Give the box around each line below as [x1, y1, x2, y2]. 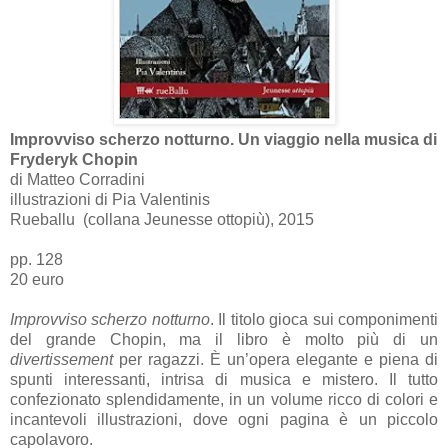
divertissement [10, 350, 119, 368]
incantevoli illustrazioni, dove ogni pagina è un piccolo [10, 410, 438, 428]
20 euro [10, 270, 64, 288]
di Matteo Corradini [10, 170, 145, 188]
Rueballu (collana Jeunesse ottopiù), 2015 [10, 210, 314, 228]
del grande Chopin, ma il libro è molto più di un [10, 330, 438, 348]
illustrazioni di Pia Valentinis [10, 190, 210, 208]
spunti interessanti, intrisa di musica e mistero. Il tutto [10, 370, 438, 388]
